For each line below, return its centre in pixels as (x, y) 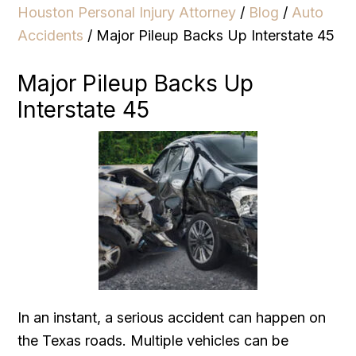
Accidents (51, 35)
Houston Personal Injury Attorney (127, 12)
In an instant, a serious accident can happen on (172, 317)
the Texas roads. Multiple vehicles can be (153, 340)
